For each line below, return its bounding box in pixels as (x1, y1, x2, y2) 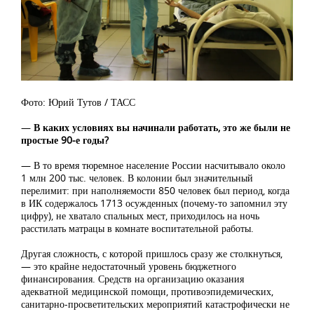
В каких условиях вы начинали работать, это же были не (31, 120, 290, 134)
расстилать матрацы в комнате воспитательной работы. (21, 221, 254, 235)
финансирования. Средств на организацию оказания (21, 271, 244, 285)
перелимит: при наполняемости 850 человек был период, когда (21, 183, 289, 197)
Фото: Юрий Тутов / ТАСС (21, 95, 135, 109)
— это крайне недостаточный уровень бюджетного (21, 259, 236, 273)
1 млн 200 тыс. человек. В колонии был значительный (21, 170, 253, 184)
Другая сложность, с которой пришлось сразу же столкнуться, (21, 246, 282, 260)
